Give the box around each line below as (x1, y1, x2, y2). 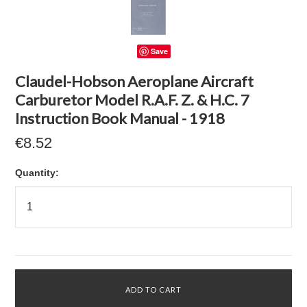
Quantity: (15, 167, 60, 178)
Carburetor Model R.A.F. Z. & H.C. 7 (15, 90, 250, 109)
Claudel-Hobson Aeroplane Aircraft (15, 72, 254, 90)
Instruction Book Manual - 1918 (15, 109, 225, 127)
